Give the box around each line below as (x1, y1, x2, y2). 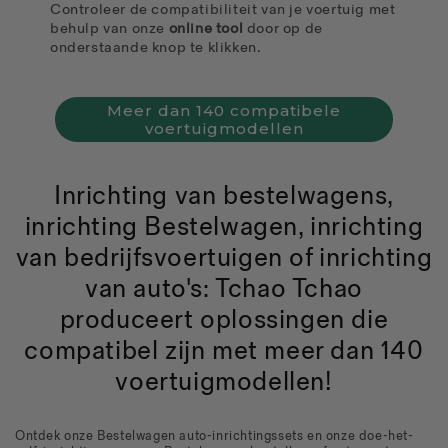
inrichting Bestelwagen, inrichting (24, 212, 424, 244)
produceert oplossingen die (59, 305, 389, 337)
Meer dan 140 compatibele (107, 100, 341, 120)
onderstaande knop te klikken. (50, 37, 262, 57)
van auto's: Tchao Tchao (85, 274, 363, 306)
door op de (243, 18, 323, 38)
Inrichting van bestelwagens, (54, 181, 394, 213)
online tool (168, 18, 244, 38)
